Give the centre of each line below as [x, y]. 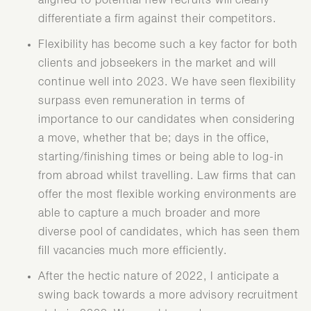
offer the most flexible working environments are [168, 195]
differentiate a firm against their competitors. [158, 19]
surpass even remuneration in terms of [142, 101]
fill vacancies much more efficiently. [133, 251]
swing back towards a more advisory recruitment [169, 295]
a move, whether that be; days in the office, [154, 138]
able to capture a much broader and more [150, 213]
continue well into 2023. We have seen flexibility [167, 82]
